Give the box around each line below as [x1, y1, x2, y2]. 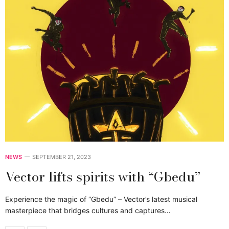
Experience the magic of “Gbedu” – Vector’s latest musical [5, 195, 197, 204]
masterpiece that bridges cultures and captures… [5, 206, 171, 215]
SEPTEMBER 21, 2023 [32, 153, 91, 161]
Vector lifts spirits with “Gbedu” [5, 167, 200, 187]
